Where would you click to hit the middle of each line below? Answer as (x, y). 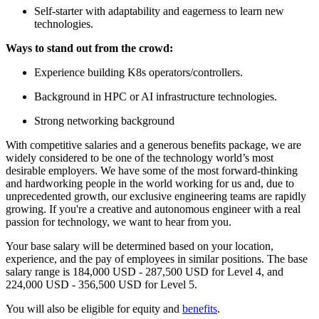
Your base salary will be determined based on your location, (140, 246)
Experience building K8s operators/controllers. (138, 72)
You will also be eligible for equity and (94, 308)
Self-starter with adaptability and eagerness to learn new (159, 11)
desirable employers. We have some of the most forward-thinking (152, 170)
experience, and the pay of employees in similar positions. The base (157, 258)
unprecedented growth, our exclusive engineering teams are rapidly (156, 196)
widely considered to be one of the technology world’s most (140, 157)
